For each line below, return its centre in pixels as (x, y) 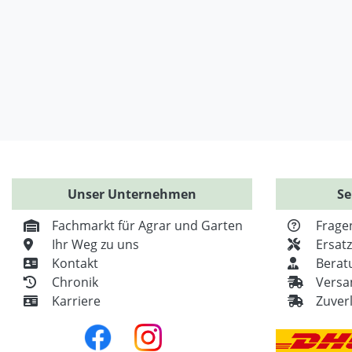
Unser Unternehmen (132, 194)
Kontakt (75, 263)
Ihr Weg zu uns (95, 244)
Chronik (75, 282)
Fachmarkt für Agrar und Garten (147, 225)
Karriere (76, 301)
